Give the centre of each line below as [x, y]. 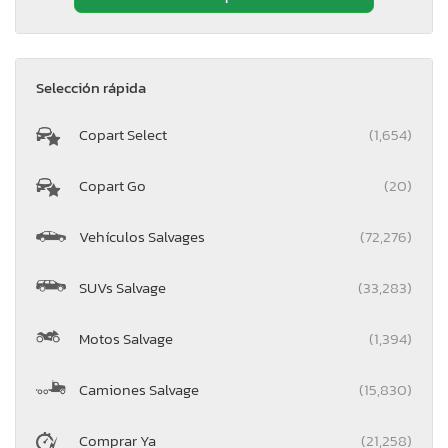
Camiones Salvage [139, 389]
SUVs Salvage [122, 287]
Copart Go [112, 185]
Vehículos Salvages [142, 236]
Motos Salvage [126, 338]
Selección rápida [91, 87]
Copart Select [123, 134]
